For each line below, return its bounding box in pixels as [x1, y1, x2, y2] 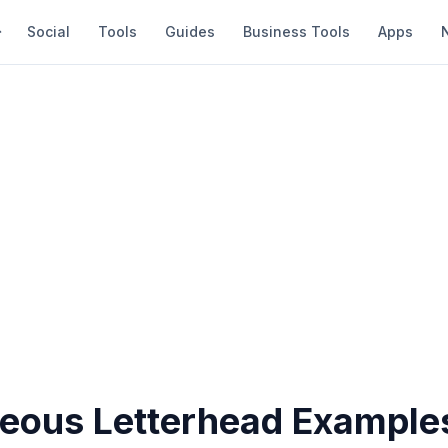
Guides [165, 23, 215, 40]
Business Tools [243, 23, 350, 40]
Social [27, 23, 70, 40]
